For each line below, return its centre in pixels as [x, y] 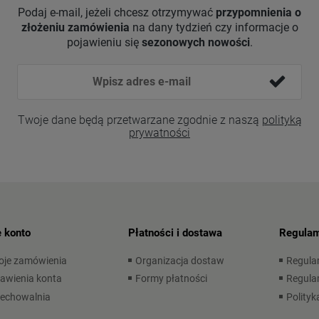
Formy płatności [172, 279]
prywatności [159, 132]
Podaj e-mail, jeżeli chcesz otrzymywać [117, 12]
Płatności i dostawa [176, 232]
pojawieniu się [104, 42]
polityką [282, 120]
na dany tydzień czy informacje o [214, 27]
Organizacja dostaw [180, 260]
